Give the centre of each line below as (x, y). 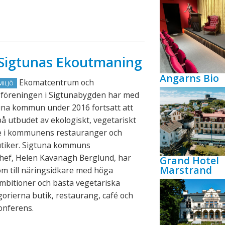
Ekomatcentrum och (55, 82)
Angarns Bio (189, 78)
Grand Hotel (189, 161)
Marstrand (186, 170)
